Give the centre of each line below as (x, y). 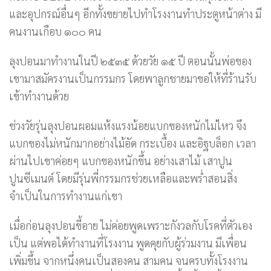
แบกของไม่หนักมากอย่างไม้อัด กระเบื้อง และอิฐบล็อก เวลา (132, 143)
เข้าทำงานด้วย (39, 96)
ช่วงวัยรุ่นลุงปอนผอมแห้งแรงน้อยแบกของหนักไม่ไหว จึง (128, 126)
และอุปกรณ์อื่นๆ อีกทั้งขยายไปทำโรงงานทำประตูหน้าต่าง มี (135, 14)
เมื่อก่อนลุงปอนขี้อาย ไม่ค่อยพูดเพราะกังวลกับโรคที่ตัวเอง (131, 225)
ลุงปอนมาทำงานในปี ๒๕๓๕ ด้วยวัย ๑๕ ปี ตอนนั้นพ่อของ (130, 61)
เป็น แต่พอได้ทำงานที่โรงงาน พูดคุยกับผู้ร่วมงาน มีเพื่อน (128, 243)
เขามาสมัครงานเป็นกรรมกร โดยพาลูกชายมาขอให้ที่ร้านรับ (133, 78)
